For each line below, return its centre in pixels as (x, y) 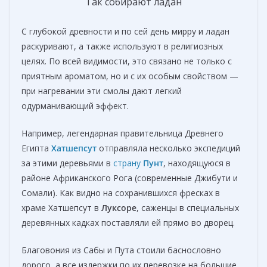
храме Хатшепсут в (61, 208)
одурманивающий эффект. (75, 106)
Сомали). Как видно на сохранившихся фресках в (121, 193)
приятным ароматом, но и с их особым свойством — (130, 76)
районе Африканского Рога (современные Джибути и (130, 178)
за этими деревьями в (67, 163)
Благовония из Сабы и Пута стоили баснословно (121, 250)
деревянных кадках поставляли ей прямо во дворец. (128, 223)
